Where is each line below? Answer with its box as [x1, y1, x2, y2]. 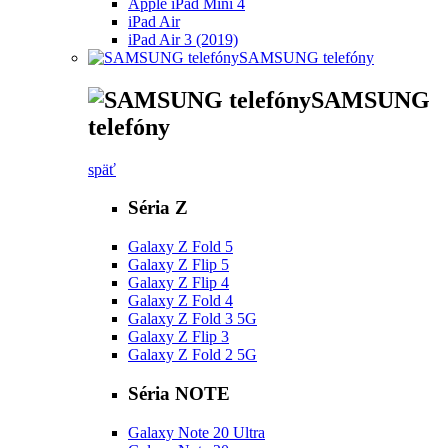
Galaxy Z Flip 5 [128, 256, 229, 274]
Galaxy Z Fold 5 [128, 238, 233, 256]
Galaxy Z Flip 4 [128, 274, 229, 292]
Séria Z [128, 197, 188, 219]
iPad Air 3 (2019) [128, 30, 238, 48]
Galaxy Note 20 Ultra [128, 423, 265, 441]
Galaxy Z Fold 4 [128, 292, 233, 310]
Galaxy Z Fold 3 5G [128, 310, 257, 328]
